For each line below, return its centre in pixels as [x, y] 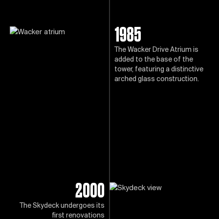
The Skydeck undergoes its [62, 206]
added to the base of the [154, 60]
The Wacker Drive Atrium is [156, 50]
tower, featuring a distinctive [159, 70]
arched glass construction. [157, 79]
